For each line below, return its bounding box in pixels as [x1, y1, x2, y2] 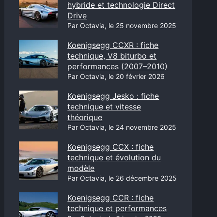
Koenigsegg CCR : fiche [67, 193, 154, 202]
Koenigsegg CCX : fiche [67, 142, 154, 152]
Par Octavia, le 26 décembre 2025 [67, 174, 177, 182]
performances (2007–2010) [67, 62, 168, 71]
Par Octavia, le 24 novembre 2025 [67, 123, 177, 131]
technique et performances [67, 203, 167, 213]
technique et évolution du [67, 153, 161, 162]
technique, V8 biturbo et [67, 51, 157, 61]
